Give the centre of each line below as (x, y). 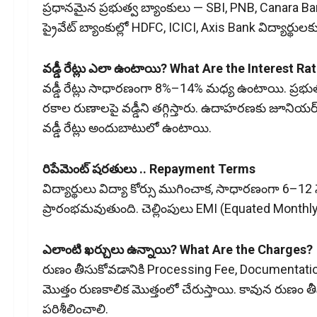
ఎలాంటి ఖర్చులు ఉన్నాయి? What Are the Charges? (178, 250)
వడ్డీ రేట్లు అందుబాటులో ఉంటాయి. (127, 128)
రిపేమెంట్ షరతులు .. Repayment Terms (149, 169)
